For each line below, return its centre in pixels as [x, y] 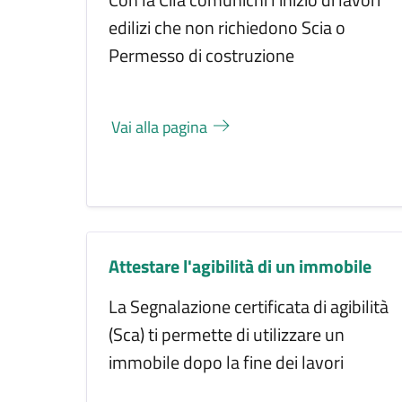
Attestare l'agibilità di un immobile [240, 266]
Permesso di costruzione [201, 55]
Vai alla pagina [162, 127]
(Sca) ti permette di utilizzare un [227, 334]
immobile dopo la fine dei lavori [226, 362]
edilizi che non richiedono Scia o [227, 27]
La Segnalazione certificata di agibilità [249, 306]
